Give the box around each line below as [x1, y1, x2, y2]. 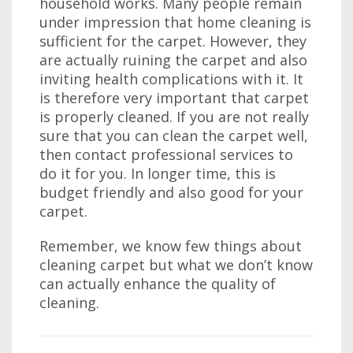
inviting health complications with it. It [39, 69, 303, 88]
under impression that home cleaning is [39, 13, 311, 32]
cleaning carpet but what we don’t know [39, 255, 313, 274]
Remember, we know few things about [39, 236, 302, 255]
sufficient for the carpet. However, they [39, 32, 307, 50]
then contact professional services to [39, 145, 293, 164]
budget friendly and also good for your [39, 183, 303, 202]
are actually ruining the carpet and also [39, 50, 307, 69]
